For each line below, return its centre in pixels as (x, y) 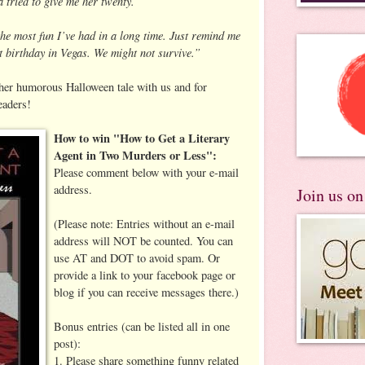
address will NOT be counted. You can (143, 240)
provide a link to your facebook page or (145, 275)
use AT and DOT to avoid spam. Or (137, 257)
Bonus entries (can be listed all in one (142, 326)
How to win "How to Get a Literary (142, 138)
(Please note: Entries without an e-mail (144, 223)
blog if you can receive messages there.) (146, 292)
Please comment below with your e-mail (146, 172)
